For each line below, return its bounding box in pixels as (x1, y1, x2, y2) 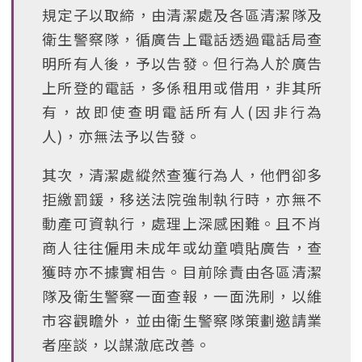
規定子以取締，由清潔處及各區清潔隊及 (42, 4, 322, 25)
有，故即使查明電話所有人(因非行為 (42, 101, 322, 122)
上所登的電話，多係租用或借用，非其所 (42, 77, 322, 98)
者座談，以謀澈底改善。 (42, 334, 211, 355)
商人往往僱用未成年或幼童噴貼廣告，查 (42, 237, 322, 258)
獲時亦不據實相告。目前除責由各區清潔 (42, 261, 322, 282)
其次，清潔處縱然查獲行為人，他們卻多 (42, 164, 322, 185)
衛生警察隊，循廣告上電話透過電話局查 (42, 28, 322, 49)
